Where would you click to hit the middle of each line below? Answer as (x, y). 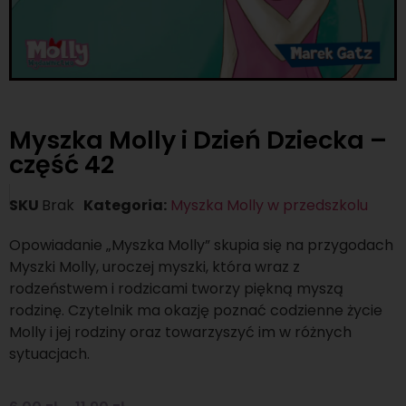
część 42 (62, 165)
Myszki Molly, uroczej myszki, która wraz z (155, 267)
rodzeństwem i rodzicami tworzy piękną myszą (176, 289)
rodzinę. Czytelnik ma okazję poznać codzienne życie (196, 311)
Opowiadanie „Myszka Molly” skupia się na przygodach (201, 246)
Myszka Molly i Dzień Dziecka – (198, 140)
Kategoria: (125, 206)
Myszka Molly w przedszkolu (269, 206)
